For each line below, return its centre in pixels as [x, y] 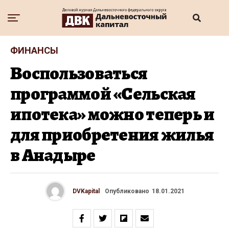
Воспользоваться [79, 73]
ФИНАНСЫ [34, 50]
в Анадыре [53, 155]
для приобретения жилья [112, 134]
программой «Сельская [103, 94]
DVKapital [86, 191]
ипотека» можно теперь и [112, 114]
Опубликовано [127, 191]
